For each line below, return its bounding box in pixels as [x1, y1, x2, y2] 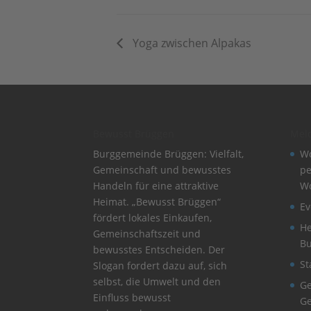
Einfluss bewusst [93, 291, 171, 305]
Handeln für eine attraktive [93, 179, 219, 193]
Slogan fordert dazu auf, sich [93, 259, 228, 273]
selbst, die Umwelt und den [93, 275, 221, 289]
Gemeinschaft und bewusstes [93, 163, 232, 177]
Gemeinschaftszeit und [93, 227, 201, 241]
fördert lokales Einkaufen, [93, 211, 212, 225]
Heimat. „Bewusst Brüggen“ [93, 195, 221, 209]
